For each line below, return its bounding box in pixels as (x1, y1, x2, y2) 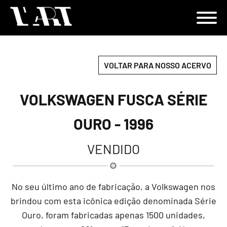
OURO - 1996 (73, 115, 154, 133)
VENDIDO (87, 141, 140, 157)
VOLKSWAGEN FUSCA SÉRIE (19, 90, 208, 109)
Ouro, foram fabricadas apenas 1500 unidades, (22, 209, 205, 221)
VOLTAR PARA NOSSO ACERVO (104, 60, 211, 70)
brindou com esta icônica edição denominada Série (11, 195, 216, 207)
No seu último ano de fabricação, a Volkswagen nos (12, 181, 215, 193)
